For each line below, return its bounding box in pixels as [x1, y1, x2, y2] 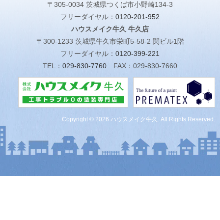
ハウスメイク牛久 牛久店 [71, 25, 149, 33]
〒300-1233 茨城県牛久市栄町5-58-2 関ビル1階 [36, 37, 184, 46]
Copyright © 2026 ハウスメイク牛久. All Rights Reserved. [62, 116, 215, 123]
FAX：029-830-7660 [113, 62, 177, 70]
